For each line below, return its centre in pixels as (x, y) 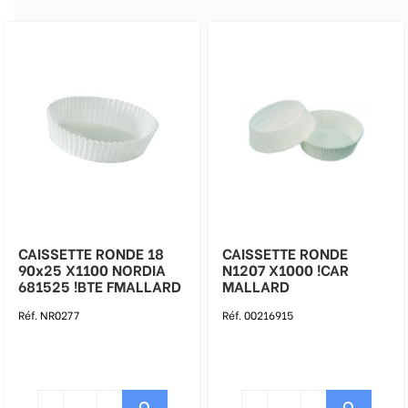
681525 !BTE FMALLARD (100, 286)
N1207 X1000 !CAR (286, 269)
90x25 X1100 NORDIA (92, 269)
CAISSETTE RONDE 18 (91, 253)
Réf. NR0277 (49, 315)
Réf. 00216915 (258, 315)
